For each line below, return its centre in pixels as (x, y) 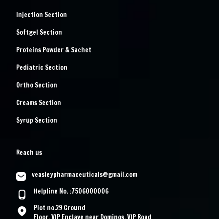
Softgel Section (39, 33)
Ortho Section (37, 85)
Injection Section (42, 15)
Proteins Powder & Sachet (54, 50)
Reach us (29, 153)
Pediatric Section (42, 68)
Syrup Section (37, 120)
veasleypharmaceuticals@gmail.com (85, 175)
